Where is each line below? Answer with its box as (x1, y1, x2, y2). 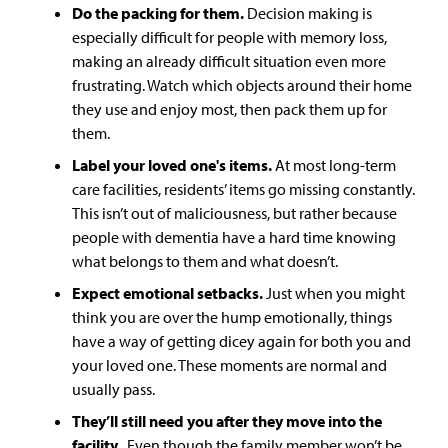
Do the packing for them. (72, 3, 244, 23)
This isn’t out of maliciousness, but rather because (72, 203, 397, 223)
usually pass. (72, 379, 155, 399)
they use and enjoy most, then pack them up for (72, 99, 387, 119)
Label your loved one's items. (72, 155, 275, 175)
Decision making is (244, 3, 372, 23)
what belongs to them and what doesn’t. (72, 251, 341, 271)
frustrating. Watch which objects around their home (72, 75, 412, 95)
